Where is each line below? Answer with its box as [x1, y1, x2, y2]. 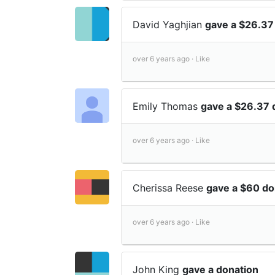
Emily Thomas [133, 100, 201, 113]
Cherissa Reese [133, 182, 206, 195]
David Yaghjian [133, 18, 205, 31]
